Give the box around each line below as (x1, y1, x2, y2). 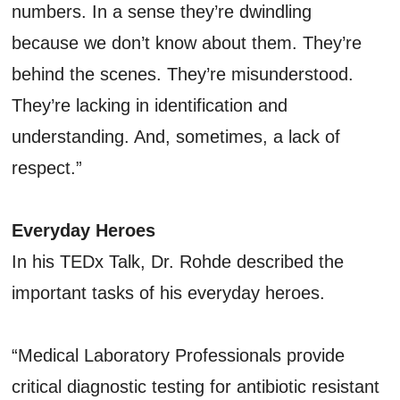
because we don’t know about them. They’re (12, 32, 362, 53)
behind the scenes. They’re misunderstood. (12, 63, 354, 84)
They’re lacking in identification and (12, 95, 288, 115)
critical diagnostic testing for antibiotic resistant (12, 376, 380, 396)
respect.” (12, 157, 83, 178)
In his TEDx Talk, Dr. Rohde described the (12, 251, 345, 271)
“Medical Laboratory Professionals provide (12, 345, 346, 365)
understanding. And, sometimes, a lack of (12, 126, 341, 146)
